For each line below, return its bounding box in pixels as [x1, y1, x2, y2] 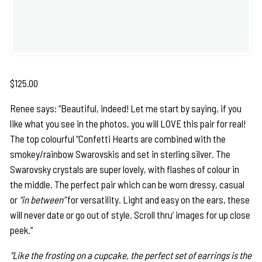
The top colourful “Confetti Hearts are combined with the [10, 133, 226, 145]
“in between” [19, 194, 66, 206]
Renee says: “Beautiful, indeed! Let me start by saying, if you [10, 102, 242, 115]
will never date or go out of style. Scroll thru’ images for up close [10, 209, 251, 221]
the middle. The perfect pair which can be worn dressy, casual [10, 178, 245, 191]
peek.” [10, 224, 33, 236]
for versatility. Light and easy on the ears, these [65, 194, 250, 206]
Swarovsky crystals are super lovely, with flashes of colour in [10, 163, 240, 175]
